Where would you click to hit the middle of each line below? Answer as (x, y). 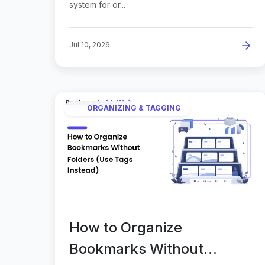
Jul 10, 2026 (90, 44)
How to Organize (126, 227)
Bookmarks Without (136, 248)
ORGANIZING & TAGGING (134, 108)
